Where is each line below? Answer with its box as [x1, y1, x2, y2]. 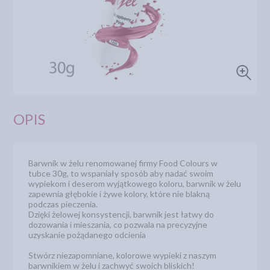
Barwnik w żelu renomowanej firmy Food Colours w [28, 158, 218, 168]
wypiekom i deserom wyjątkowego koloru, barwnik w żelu [28, 178, 242, 189]
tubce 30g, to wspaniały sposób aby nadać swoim [28, 168, 214, 178]
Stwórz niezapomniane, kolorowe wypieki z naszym [28, 250, 217, 260]
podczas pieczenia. [28, 199, 98, 209]
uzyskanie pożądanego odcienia [28, 230, 146, 240]
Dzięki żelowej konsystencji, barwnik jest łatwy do [28, 209, 215, 219]
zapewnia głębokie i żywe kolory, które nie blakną [28, 189, 210, 199]
